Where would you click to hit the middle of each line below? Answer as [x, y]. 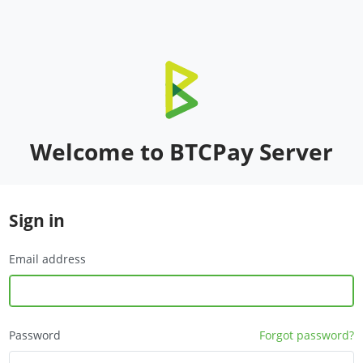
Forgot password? [307, 335]
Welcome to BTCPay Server [181, 152]
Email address [47, 259]
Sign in [37, 220]
